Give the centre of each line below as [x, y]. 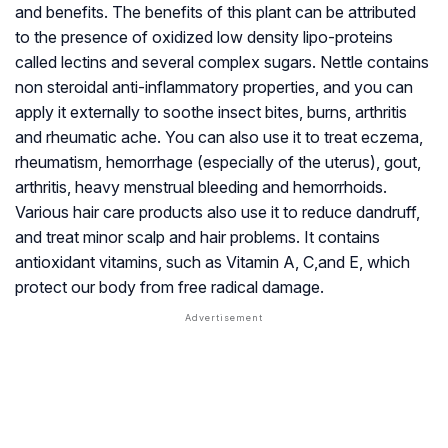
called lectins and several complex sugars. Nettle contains [222, 62]
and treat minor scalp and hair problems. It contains [197, 237]
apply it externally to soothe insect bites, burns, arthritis [211, 112]
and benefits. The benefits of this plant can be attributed [215, 12]
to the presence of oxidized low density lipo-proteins [204, 37]
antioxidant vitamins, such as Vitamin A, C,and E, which [212, 262]
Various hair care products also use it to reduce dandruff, [217, 212]
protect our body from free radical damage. [169, 287]
